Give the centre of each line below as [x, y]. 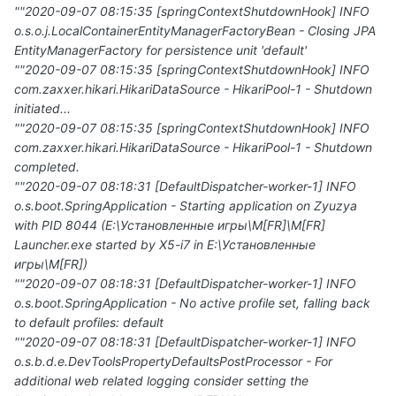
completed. [47, 167]
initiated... [42, 109]
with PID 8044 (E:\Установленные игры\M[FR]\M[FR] [170, 225]
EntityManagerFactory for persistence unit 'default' [160, 50]
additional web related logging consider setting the [161, 381]
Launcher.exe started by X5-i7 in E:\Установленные [165, 245]
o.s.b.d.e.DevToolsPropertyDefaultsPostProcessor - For [173, 362]
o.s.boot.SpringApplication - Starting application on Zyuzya [186, 206]
